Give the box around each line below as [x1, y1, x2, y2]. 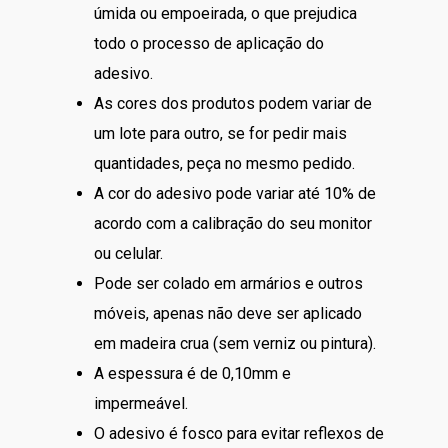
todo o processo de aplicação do [94, 33, 324, 53]
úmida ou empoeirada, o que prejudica [94, 3, 357, 23]
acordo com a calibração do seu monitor [94, 213, 372, 233]
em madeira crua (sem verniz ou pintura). [94, 333, 376, 353]
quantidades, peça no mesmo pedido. [94, 153, 355, 173]
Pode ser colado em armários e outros [94, 273, 363, 293]
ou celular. [94, 243, 163, 263]
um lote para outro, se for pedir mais [94, 123, 347, 143]
